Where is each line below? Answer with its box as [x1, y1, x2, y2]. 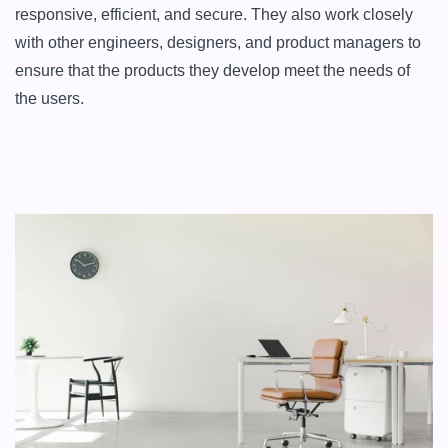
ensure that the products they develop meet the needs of [15, 62, 410, 79]
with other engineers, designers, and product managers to [15, 34, 421, 51]
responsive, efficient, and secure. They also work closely [15, 6, 413, 23]
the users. [15, 90, 84, 107]
